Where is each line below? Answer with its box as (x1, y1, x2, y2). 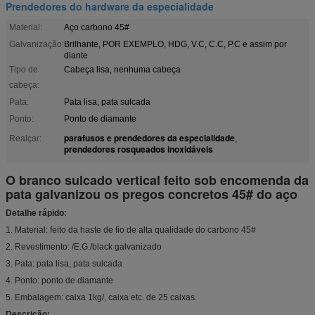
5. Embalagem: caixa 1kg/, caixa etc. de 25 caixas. (6, 292, 197, 302)
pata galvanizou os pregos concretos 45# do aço (6, 184, 297, 203)
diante (64, 50, 88, 60)
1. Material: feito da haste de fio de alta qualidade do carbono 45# (6, 224, 256, 235)
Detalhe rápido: (6, 207, 67, 218)
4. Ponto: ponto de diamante (6, 275, 113, 285)
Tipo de (9, 64, 38, 75)
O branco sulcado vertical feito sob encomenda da (6, 170, 309, 189)
